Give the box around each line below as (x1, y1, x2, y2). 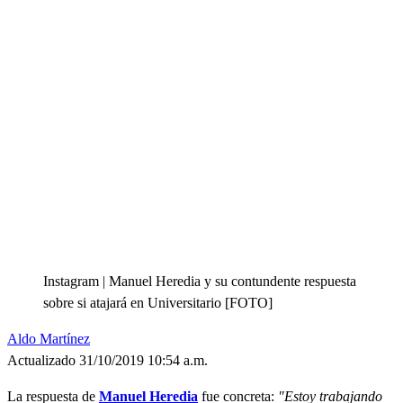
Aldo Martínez (7, 330, 90, 346)
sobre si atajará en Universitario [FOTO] (43, 294, 273, 310)
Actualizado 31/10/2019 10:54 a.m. (7, 352, 208, 368)
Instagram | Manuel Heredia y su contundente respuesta (43, 273, 356, 289)
